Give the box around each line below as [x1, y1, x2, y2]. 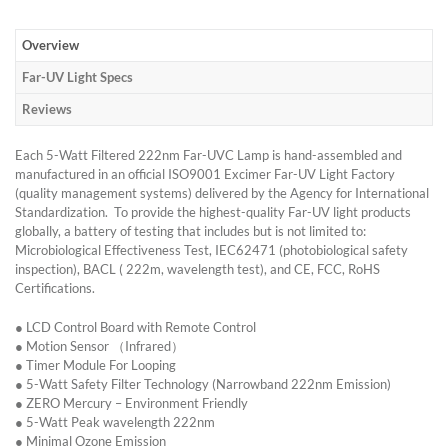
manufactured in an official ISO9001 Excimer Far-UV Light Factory [15, 165, 395, 182]
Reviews [22, 100, 72, 117]
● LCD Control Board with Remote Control [15, 318, 256, 335]
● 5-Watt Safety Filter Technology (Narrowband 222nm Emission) [15, 375, 391, 392]
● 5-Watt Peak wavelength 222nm [15, 413, 215, 430]
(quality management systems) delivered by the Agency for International [15, 184, 429, 201]
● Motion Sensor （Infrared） [15, 337, 184, 354]
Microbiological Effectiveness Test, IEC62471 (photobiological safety [15, 241, 408, 258]
